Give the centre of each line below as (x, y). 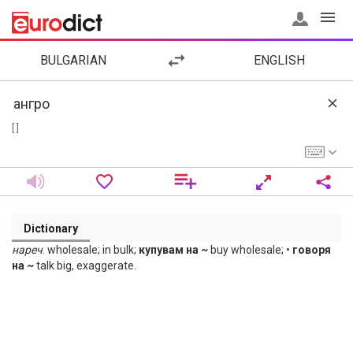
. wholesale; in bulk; (91, 250)
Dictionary (51, 229)
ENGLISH (280, 60)
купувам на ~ (173, 250)
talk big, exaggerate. (85, 266)
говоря (312, 250)
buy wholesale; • (250, 250)
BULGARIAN (74, 60)
